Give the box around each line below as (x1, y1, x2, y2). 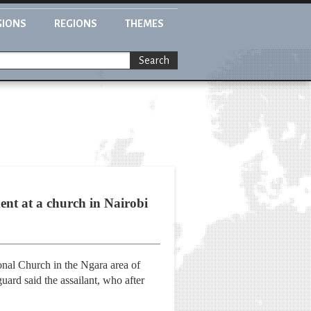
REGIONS (54, 18, 97, 29)
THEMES (125, 18, 164, 29)
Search (139, 55, 169, 67)
